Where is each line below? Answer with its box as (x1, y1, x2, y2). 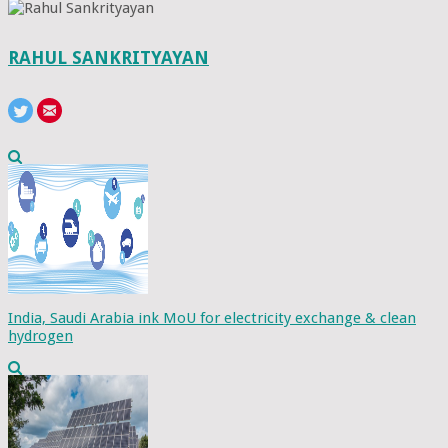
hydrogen (8, 326, 73, 345)
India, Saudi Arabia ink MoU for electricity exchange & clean (8, 308, 416, 327)
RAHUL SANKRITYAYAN (8, 46, 209, 68)
